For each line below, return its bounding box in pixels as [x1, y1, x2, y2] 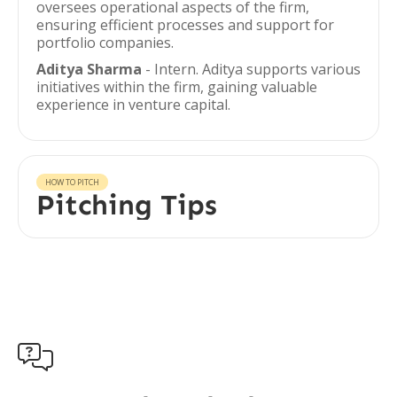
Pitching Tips [36, 188, 217, 222]
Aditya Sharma [36, 59, 142, 79]
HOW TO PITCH [45, 176, 99, 188]
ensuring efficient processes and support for [36, 15, 334, 35]
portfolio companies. [36, 33, 174, 52]
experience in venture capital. [36, 95, 230, 114]
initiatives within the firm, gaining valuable [36, 77, 317, 97]
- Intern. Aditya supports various [142, 59, 361, 79]
